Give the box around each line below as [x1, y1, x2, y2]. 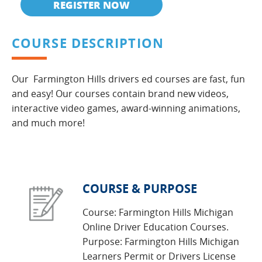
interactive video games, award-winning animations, [12, 102, 240, 115]
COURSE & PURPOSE [82, 181, 197, 196]
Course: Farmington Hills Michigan [82, 206, 233, 219]
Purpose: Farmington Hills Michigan [82, 235, 239, 248]
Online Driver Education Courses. [82, 220, 229, 233]
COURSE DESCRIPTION [12, 34, 164, 52]
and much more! [12, 116, 85, 129]
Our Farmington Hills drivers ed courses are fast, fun [12, 73, 245, 85]
